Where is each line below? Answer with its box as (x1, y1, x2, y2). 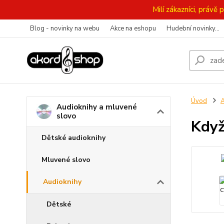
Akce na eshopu (110, 24, 156, 33)
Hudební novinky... (166, 24, 219, 33)
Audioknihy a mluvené (56, 102, 137, 112)
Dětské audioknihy (41, 133, 105, 142)
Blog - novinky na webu (30, 24, 99, 33)
